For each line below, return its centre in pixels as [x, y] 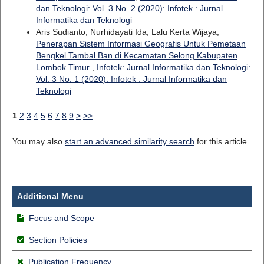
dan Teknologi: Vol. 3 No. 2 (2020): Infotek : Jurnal [129, 9]
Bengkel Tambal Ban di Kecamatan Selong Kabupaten [136, 56]
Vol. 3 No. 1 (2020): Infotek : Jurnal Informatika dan [131, 79]
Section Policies [58, 240]
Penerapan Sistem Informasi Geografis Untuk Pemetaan [141, 44]
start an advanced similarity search [129, 142]
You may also [38, 142]
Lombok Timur [64, 67]
